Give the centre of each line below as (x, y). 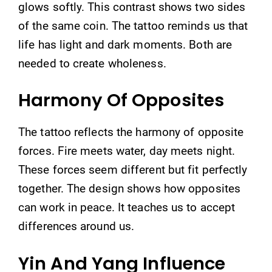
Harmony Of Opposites (121, 100)
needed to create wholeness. (92, 63)
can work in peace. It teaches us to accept (127, 207)
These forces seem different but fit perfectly (133, 170)
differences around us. (76, 226)
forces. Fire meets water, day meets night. (127, 151)
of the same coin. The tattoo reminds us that (133, 25)
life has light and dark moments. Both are (125, 44)
